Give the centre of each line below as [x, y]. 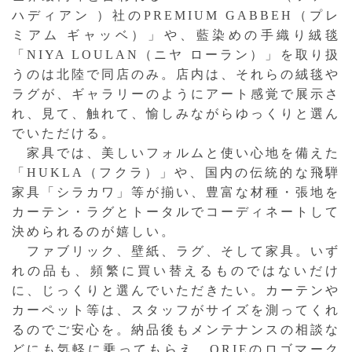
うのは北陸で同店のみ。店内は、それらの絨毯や [176, 74]
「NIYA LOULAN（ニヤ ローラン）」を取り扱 [176, 54]
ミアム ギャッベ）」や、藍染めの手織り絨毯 [176, 35]
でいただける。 [64, 133]
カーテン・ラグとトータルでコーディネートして [176, 211]
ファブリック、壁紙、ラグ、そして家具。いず [176, 251]
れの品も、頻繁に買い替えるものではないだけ [176, 270]
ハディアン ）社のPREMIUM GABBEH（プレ [176, 15]
